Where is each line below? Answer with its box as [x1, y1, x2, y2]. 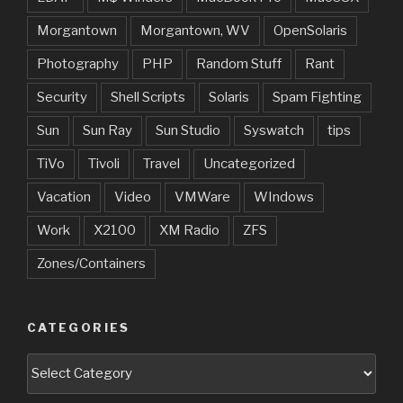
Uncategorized [203, 156, 295, 173]
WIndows [254, 189, 314, 206]
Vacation [37, 189, 91, 206]
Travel [143, 156, 180, 173]
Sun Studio [156, 122, 220, 139]
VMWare [175, 189, 230, 206]
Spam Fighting [273, 89, 362, 106]
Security [37, 89, 87, 106]
